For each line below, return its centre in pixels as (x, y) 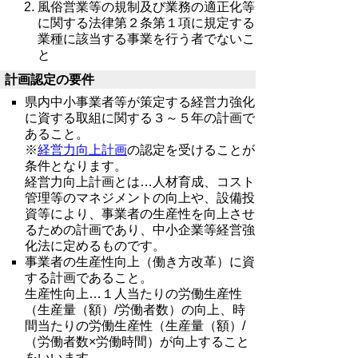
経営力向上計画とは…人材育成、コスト (140, 181)
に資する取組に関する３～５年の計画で (140, 117)
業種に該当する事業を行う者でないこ (146, 38)
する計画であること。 (89, 277)
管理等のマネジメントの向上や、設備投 (140, 197)
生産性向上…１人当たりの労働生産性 (134, 293)
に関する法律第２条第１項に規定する (146, 22)
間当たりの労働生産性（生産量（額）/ (135, 325)
